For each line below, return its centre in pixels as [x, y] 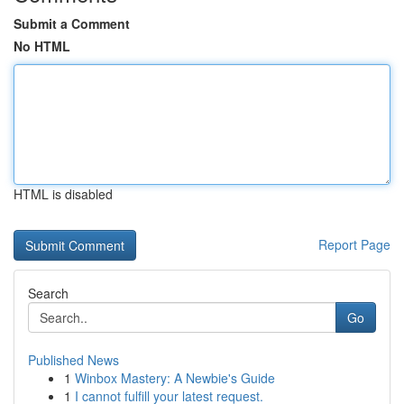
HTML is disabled [63, 194]
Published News [73, 360]
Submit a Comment [72, 23]
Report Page [354, 244]
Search [48, 293]
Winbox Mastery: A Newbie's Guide [175, 378]
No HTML [42, 46]
